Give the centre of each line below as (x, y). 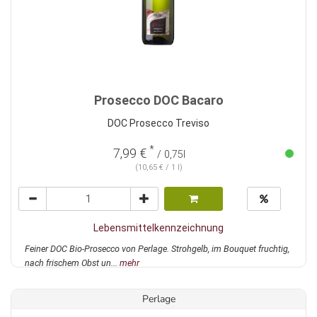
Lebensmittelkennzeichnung (158, 228)
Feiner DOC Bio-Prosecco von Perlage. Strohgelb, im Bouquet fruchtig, (157, 249)
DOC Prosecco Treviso (158, 123)
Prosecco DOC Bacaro (158, 100)
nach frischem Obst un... (72, 263)
